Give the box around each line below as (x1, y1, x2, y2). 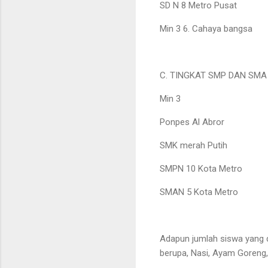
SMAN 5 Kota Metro (160, 186, 238, 197)
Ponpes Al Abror (160, 116, 224, 127)
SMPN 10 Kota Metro (160, 163, 242, 174)
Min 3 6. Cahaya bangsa (160, 23, 252, 34)
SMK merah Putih (160, 139, 227, 151)
